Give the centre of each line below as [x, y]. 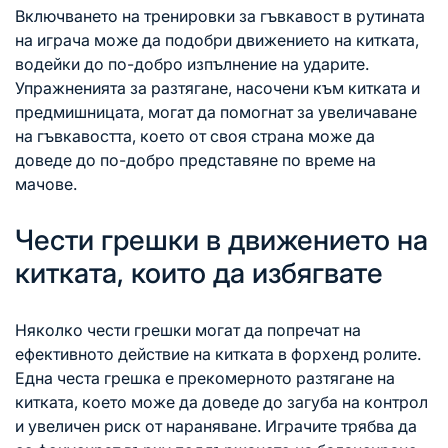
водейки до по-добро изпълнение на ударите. [192, 63]
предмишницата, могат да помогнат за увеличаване [216, 111]
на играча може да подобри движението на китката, [217, 39]
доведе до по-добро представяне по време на [195, 159]
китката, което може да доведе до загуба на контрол [221, 401]
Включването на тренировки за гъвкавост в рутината [220, 15]
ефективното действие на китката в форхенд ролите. [218, 353]
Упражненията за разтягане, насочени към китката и [217, 87]
